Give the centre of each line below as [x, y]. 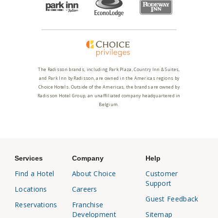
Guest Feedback [172, 199]
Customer [162, 173]
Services [29, 158]
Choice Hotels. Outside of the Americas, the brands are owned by [109, 87]
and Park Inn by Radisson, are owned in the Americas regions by [109, 78]
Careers [84, 189]
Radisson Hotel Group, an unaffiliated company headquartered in [109, 96]
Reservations [36, 204]
